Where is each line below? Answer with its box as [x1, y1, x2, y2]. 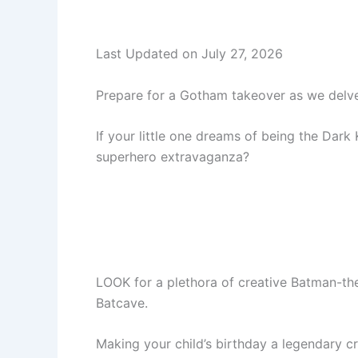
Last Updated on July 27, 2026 [96, 46, 283, 62]
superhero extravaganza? [96, 149, 249, 165]
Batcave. [96, 294, 148, 311]
